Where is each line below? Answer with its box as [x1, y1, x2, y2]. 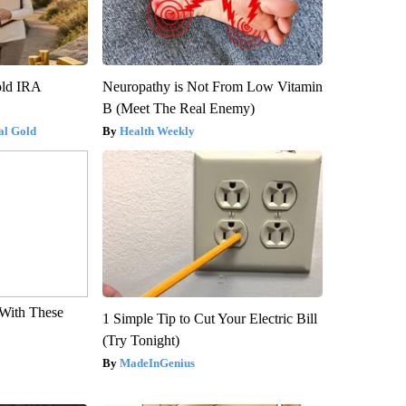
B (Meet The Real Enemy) [101, 100, 255, 116]
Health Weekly [119, 123, 195, 138]
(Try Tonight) [101, 332, 179, 348]
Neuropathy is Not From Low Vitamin [101, 78, 323, 94]
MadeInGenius [119, 355, 195, 370]
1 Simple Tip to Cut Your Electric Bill [101, 310, 317, 326]
